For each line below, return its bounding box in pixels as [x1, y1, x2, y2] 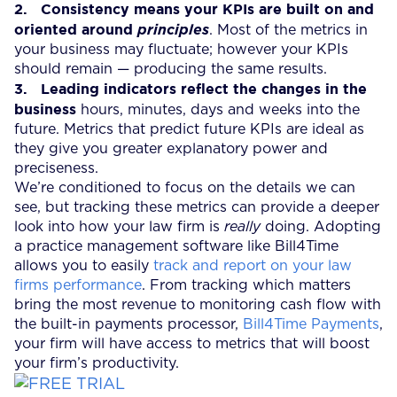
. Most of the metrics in [209, 22, 368, 37]
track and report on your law [153, 258, 352, 273]
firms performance [14, 277, 142, 292]
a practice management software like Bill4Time [14, 238, 339, 253]
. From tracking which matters [142, 277, 351, 292]
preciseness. [14, 160, 98, 175]
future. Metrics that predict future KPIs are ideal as [14, 121, 364, 136]
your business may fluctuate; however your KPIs [14, 42, 348, 57]
